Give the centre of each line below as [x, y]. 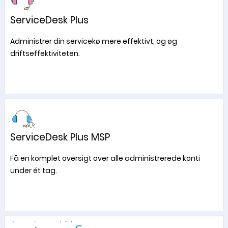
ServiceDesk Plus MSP [60, 137]
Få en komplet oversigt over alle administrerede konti [105, 158]
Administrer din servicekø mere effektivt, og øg [93, 41]
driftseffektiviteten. [45, 53]
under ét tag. [33, 170]
